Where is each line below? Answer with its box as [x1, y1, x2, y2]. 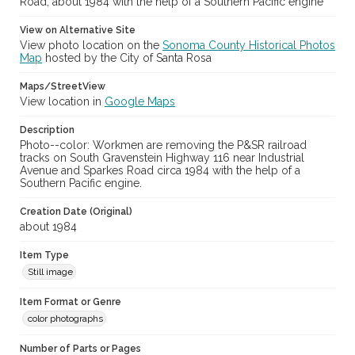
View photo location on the [20, 39, 162, 52]
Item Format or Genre [20, 296, 121, 308]
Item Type [20, 250, 69, 261]
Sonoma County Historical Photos [162, 39, 335, 52]
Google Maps [105, 95, 175, 109]
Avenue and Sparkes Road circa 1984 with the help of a [20, 164, 300, 177]
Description [20, 124, 74, 136]
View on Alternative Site [20, 25, 136, 36]
